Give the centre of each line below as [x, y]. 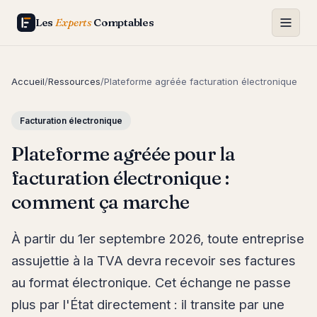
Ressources [74, 81]
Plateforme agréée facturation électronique [201, 81]
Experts [73, 22]
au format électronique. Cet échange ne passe [151, 282]
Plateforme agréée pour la [123, 154]
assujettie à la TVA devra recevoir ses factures [154, 260]
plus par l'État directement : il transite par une [148, 304]
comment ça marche [100, 202]
